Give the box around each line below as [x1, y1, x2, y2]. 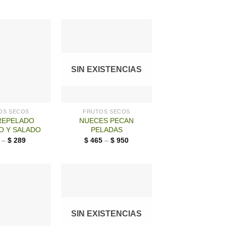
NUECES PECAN [79, 117, 134, 125]
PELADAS [90, 126, 123, 134]
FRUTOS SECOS [83, 108, 130, 115]
